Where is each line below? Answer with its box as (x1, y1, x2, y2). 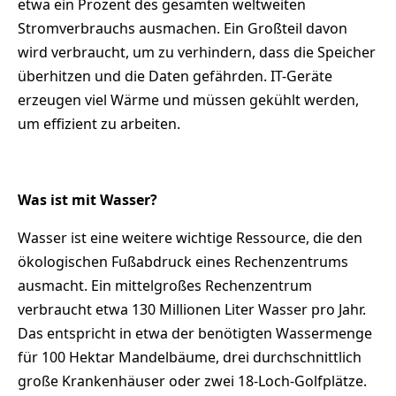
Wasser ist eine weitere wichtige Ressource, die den (18, 228, 362, 248)
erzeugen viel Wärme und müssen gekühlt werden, (18, 90, 359, 110)
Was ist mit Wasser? (18, 190, 157, 210)
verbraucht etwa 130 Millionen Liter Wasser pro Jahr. (18, 300, 366, 320)
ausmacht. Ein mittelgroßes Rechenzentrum (18, 276, 312, 296)
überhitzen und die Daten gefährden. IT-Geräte (18, 66, 332, 87)
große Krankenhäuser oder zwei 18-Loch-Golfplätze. (18, 371, 367, 392)
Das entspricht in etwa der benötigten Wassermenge (18, 324, 372, 344)
